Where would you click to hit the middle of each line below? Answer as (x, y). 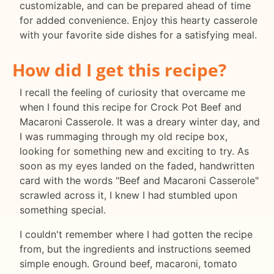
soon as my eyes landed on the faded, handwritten (137, 166)
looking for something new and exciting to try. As (134, 151)
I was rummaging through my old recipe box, (124, 137)
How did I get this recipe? (119, 70)
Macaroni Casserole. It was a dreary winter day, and (140, 122)
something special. (63, 210)
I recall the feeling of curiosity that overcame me (132, 93)
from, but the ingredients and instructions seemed (135, 249)
